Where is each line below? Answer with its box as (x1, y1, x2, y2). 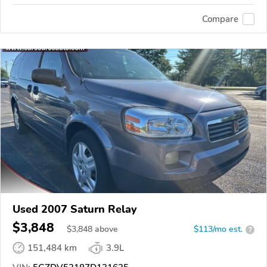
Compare (202, 13, 238, 25)
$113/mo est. (194, 223, 243, 235)
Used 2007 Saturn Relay (13, 202, 137, 217)
